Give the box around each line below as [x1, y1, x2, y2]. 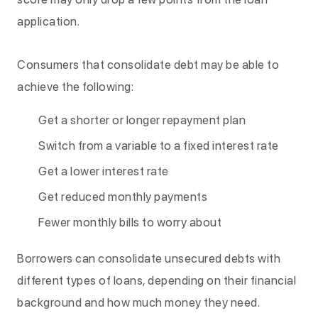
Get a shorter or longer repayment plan [38, 113, 246, 127]
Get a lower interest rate [38, 164, 169, 178]
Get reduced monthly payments [38, 190, 207, 204]
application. [17, 14, 79, 28]
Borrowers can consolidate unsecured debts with [17, 251, 280, 265]
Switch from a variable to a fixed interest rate [38, 138, 279, 153]
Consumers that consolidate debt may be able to [17, 57, 279, 72]
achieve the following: [17, 79, 133, 94]
